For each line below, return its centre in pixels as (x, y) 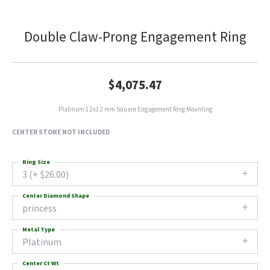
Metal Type (39, 230)
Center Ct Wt (41, 263)
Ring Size (36, 162)
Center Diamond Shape (56, 196)
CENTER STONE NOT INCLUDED (61, 132)
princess (39, 209)
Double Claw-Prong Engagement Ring (135, 37)
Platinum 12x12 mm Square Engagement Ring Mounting (135, 109)
